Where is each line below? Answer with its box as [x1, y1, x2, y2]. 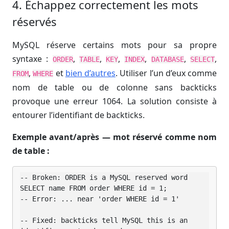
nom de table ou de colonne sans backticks [12, 81, 217, 93]
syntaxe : [12, 53, 53, 64]
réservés [12, 13, 57, 29]
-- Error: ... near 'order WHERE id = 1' [20, 195, 179, 203]
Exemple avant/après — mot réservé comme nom [12, 131, 217, 143]
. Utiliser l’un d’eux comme [116, 67, 217, 79]
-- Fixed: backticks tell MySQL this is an [20, 216, 188, 225]
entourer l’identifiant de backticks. [12, 109, 145, 121]
